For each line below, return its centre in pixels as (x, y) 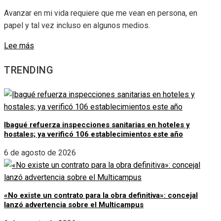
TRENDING (29, 70)
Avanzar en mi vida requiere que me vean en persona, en (101, 13)
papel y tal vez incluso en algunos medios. (77, 26)
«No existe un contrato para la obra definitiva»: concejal (101, 195)
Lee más (19, 46)
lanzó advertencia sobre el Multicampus (74, 204)
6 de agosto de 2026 (40, 152)
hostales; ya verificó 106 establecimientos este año (93, 134)
